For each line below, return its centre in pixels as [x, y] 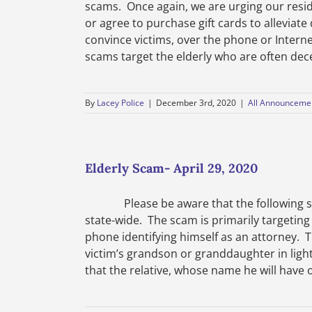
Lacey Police [120, 103]
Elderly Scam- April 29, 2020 [171, 168]
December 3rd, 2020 [196, 103]
